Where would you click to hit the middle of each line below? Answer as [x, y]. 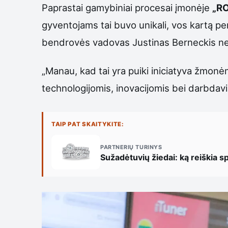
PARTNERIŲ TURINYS [131, 147]
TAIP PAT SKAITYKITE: [88, 124]
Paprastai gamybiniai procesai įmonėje [127, 8]
